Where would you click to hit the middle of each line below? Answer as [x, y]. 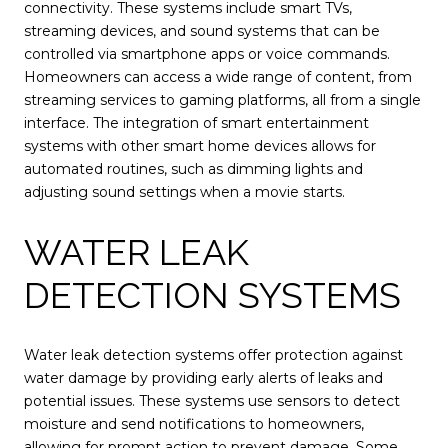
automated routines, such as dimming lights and [193, 169]
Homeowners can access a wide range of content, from [218, 77]
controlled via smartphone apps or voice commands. [207, 54]
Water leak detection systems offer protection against [213, 354]
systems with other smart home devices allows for [200, 146]
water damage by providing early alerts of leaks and [203, 377]
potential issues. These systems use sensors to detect [212, 400]
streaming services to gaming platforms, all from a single [222, 100]
